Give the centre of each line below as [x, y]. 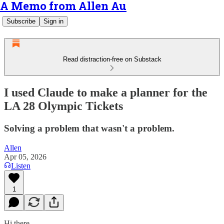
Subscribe [21, 21]
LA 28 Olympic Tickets [63, 106]
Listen [21, 165]
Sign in [53, 21]
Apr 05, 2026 [25, 156]
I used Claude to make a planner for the [106, 92]
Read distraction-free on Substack [112, 59]
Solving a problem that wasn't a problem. [89, 128]
